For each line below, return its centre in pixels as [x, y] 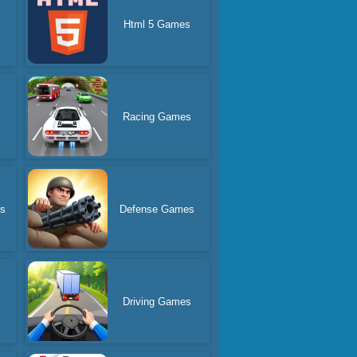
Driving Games [157, 301]
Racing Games [157, 116]
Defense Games [157, 209]
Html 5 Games [157, 24]
